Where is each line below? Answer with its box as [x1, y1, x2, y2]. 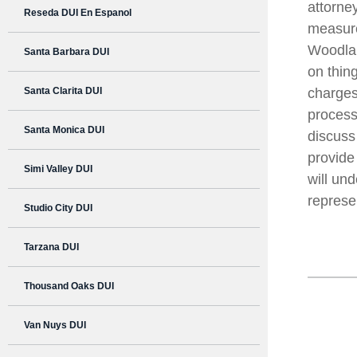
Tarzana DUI [24, 241, 79, 253]
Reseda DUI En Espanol [24, 7, 131, 19]
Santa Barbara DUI [24, 46, 109, 58]
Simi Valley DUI [24, 163, 92, 175]
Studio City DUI [24, 202, 92, 214]
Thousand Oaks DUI [24, 280, 114, 292]
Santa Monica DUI [24, 124, 104, 136]
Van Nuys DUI [24, 320, 86, 331]
